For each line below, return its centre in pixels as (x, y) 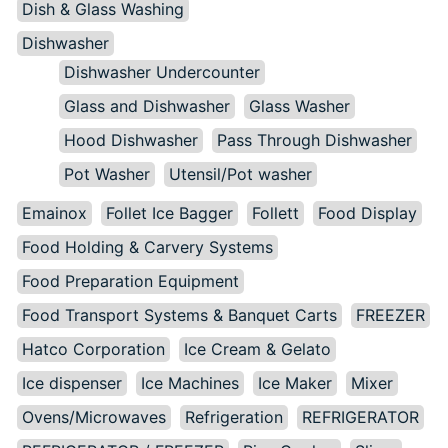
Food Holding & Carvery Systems (147, 246)
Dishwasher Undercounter (162, 71)
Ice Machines (190, 382)
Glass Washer (299, 105)
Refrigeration (234, 416)
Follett (275, 212)
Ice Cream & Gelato (257, 348)
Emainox (54, 212)
